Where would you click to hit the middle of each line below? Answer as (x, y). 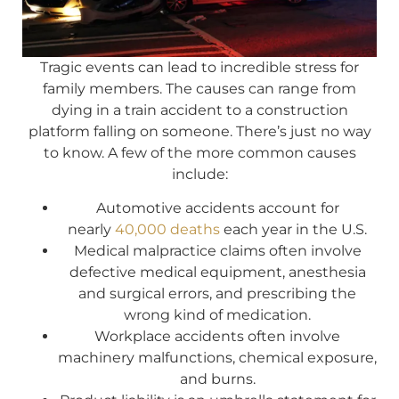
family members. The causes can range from (199, 88)
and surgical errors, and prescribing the (217, 294)
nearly (91, 230)
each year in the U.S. (293, 230)
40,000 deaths (167, 230)
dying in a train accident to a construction (199, 110)
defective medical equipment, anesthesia (217, 273)
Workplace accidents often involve (217, 337)
